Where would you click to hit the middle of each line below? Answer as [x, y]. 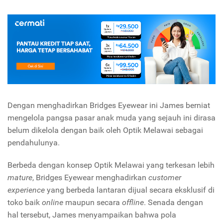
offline [133, 202]
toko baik [25, 202]
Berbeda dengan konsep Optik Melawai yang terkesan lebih [111, 165]
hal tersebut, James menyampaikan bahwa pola [92, 215]
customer [165, 177]
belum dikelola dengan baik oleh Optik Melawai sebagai [105, 130]
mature [20, 177]
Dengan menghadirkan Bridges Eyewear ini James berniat [109, 105]
